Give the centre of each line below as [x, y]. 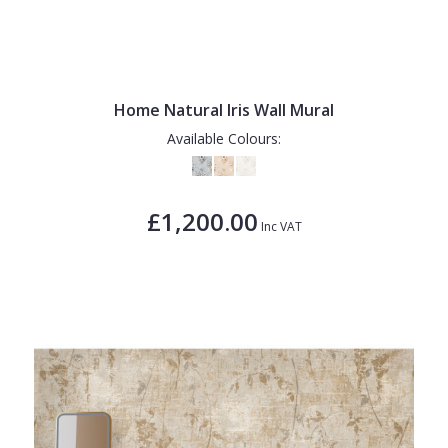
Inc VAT [279, 227]
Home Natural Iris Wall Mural [224, 110]
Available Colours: [224, 139]
